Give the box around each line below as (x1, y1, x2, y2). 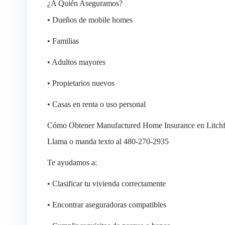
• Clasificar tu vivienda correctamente (47, 179, 166, 188)
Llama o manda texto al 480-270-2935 (47, 137, 169, 146)
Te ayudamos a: (47, 158, 97, 167)
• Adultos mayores (47, 57, 105, 66)
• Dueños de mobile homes (47, 15, 133, 24)
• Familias (47, 36, 79, 45)
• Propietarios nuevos (47, 78, 115, 87)
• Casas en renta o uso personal (47, 99, 146, 108)
